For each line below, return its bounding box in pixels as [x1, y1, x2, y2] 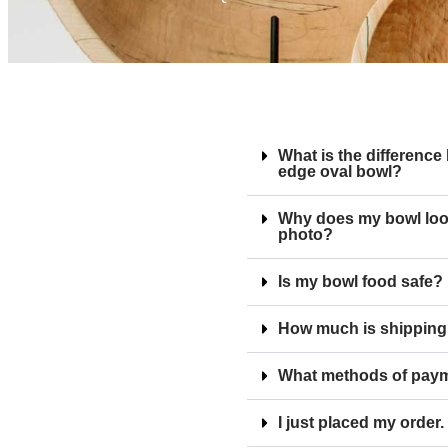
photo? [278, 226, 334, 244]
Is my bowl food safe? [278, 273, 444, 291]
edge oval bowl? [278, 163, 403, 181]
